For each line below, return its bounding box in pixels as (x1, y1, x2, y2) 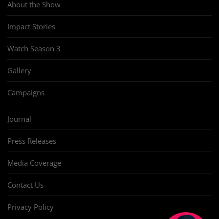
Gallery (7, 66, 31, 76)
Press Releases (7, 136, 56, 146)
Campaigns (7, 88, 44, 98)
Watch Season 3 (7, 44, 61, 54)
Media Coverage (7, 158, 61, 168)
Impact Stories (7, 22, 55, 32)
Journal (7, 114, 31, 124)
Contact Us (7, 180, 44, 190)
